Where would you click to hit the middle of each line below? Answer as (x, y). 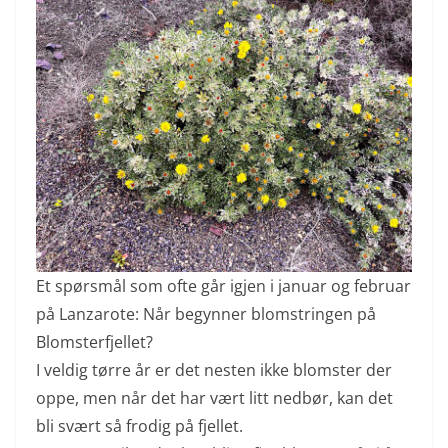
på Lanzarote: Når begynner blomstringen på (206, 313)
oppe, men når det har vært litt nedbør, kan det (214, 397)
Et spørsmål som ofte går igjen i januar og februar (223, 285)
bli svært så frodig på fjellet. (139, 425)
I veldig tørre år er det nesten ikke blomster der (214, 369)
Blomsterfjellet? (94, 341)
